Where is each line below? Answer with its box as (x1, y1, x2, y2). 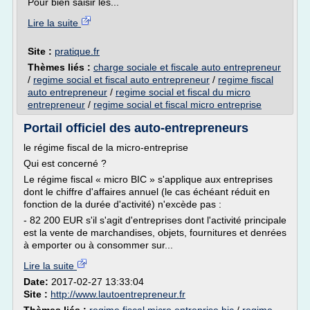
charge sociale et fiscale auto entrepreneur (93, 62, 281, 73)
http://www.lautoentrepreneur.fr (51, 289, 185, 300)
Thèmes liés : (28, 62, 93, 73)
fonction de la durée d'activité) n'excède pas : (24, 199, 221, 210)
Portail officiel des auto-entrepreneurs (24, 121, 248, 135)
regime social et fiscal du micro (116, 86, 250, 98)
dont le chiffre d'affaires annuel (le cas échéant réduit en (24, 186, 270, 197)
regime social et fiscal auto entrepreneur (33, 74, 210, 85)
